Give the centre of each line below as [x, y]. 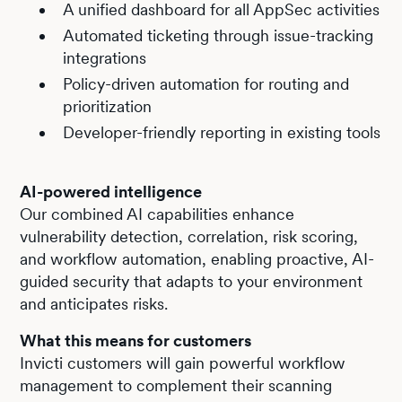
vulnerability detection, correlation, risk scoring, [189, 236]
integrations [105, 57]
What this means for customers [136, 340]
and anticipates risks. [94, 303]
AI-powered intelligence [111, 191]
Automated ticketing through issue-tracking [218, 35]
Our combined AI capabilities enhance [157, 214]
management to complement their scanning [176, 385]
